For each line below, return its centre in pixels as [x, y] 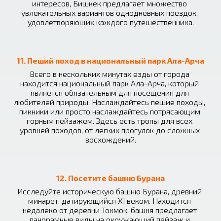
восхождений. [110, 139]
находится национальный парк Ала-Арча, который [110, 83]
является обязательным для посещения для [110, 92]
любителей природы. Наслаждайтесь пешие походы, [110, 102]
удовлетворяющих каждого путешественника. [110, 22]
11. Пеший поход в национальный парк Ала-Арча [110, 60]
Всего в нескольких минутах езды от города [110, 74]
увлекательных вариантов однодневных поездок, [110, 13]
